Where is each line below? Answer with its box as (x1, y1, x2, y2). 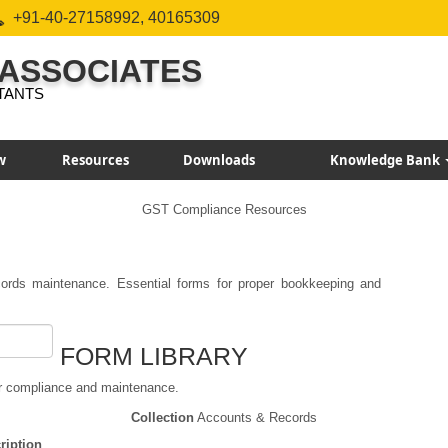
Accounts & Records (197, 410, 317, 425)
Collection (131, 410, 194, 425)
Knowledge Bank (330, 151, 443, 169)
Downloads (183, 151, 255, 169)
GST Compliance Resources (141, 202, 307, 217)
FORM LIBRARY (60, 342, 248, 370)
